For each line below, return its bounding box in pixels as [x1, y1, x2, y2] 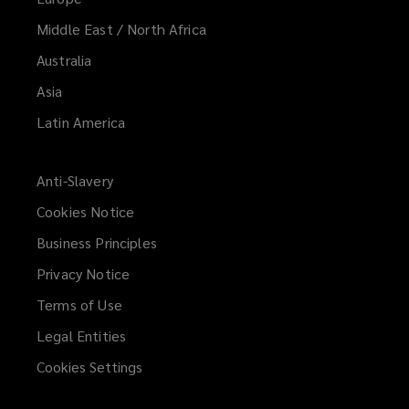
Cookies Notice [37, 202, 135, 222]
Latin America [37, 112, 125, 132]
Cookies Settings [37, 357, 142, 377]
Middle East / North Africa [37, 19, 206, 39]
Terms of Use [37, 295, 122, 315]
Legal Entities [37, 326, 127, 346]
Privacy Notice [37, 264, 131, 284]
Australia [37, 50, 92, 70]
